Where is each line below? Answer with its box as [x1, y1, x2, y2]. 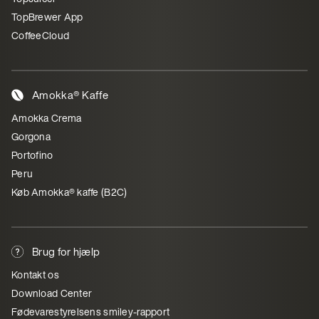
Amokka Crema [11, 110, 82, 125]
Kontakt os [11, 267, 59, 282]
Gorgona [11, 129, 51, 144]
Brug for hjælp [32, 244, 100, 259]
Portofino [11, 147, 53, 162]
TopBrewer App [11, 9, 83, 24]
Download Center [11, 286, 93, 300]
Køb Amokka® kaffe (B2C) [11, 184, 127, 199]
